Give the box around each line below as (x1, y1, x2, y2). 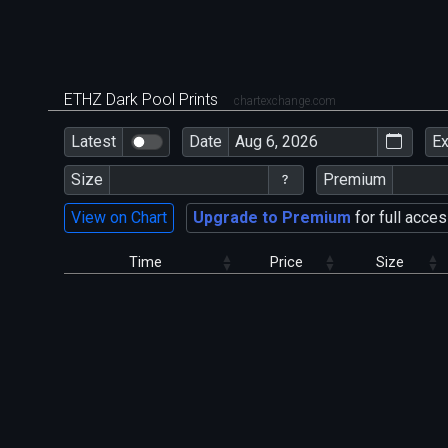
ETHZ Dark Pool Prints (64, 89, 222, 109)
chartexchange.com (234, 93, 336, 108)
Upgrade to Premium (193, 208, 351, 228)
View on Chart (71, 208, 167, 228)
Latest (71, 132, 116, 152)
